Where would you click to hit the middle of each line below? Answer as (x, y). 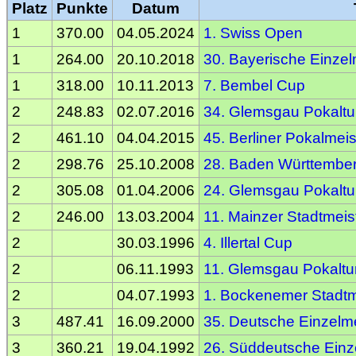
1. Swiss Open (253, 33)
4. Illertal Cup (248, 242)
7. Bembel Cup (254, 85)
